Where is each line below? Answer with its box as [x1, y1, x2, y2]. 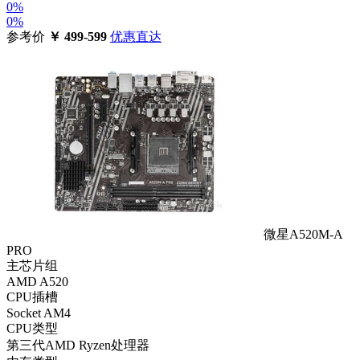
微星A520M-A [264, 227, 342, 241]
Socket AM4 [6, 305, 71, 320]
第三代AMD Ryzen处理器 [6, 337, 149, 352]
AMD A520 [6, 274, 68, 288]
